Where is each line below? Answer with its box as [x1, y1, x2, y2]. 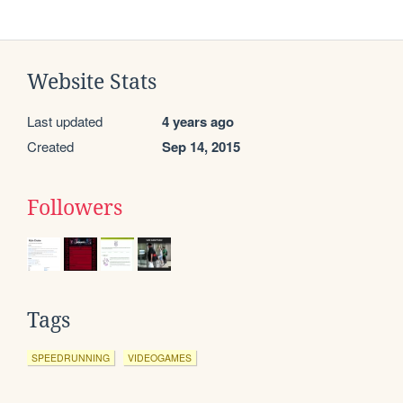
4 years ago [162, 112, 234, 132]
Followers [27, 196, 122, 220]
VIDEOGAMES [128, 351, 192, 365]
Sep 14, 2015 [162, 137, 240, 157]
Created [27, 137, 74, 157]
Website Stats [27, 70, 157, 94]
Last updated [27, 112, 103, 131]
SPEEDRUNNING [31, 351, 110, 365]
